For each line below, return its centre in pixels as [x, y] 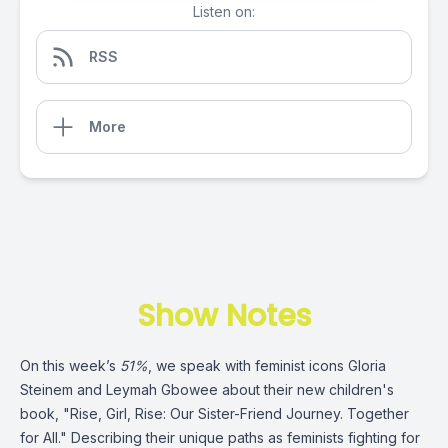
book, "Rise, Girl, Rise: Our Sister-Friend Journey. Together [214, 413]
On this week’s [70, 365]
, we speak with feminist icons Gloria [267, 365]
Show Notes [224, 316]
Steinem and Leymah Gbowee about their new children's [207, 389]
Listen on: [224, 11]
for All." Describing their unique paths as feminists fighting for [220, 437]
